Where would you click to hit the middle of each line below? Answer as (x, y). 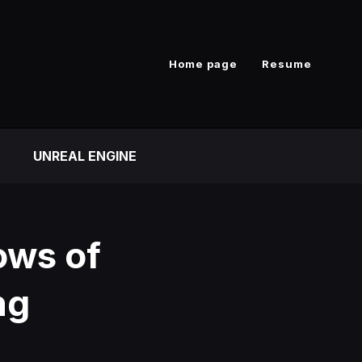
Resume (287, 64)
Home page (203, 64)
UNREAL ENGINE (84, 156)
